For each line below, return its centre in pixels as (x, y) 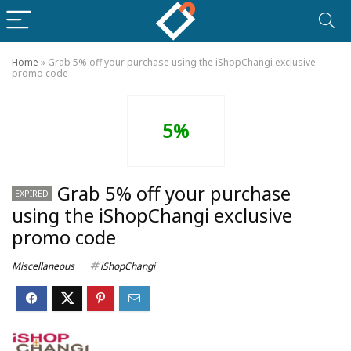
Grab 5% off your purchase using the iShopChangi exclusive (182, 62)
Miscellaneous (43, 266)
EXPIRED (32, 193)
